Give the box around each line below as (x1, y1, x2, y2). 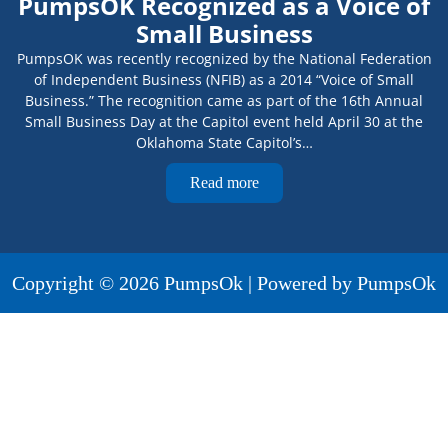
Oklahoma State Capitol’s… (135, 133, 313, 153)
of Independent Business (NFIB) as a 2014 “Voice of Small (34, 70, 414, 90)
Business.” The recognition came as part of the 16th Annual (25, 91, 423, 111)
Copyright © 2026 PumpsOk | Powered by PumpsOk (12, 272, 436, 295)
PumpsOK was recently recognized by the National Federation (16, 49, 432, 69)
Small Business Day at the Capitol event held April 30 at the (25, 112, 423, 132)
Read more (189, 174, 259, 192)
